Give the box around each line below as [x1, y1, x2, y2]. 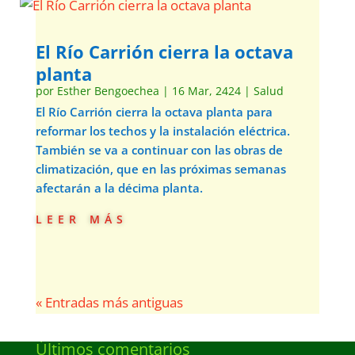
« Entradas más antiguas [35, 293, 183, 311]
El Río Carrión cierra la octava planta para [35, 104, 273, 120]
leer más [35, 207, 128, 228]
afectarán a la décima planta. [35, 180, 203, 196]
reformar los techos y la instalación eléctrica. [35, 123, 290, 139]
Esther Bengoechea [56, 83, 159, 98]
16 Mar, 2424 [171, 83, 241, 98]
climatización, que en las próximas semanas [35, 161, 286, 177]
